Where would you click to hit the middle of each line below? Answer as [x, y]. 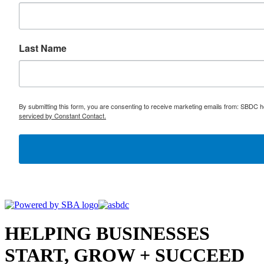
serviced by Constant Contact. [62, 115]
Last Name [43, 48]
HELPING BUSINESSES [107, 234]
